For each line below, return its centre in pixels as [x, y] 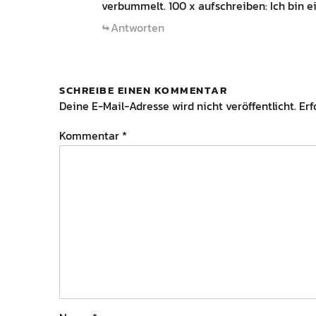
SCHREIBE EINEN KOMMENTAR [143, 90]
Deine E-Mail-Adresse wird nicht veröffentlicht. [178, 106]
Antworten [138, 28]
